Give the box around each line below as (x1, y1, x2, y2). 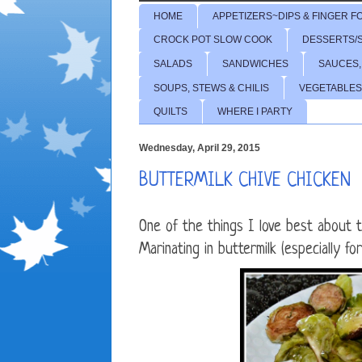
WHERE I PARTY (217, 106, 293, 118)
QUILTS (154, 106, 187, 118)
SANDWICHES (222, 57, 288, 69)
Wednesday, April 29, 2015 (139, 142, 260, 154)
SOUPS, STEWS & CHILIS (154, 82, 269, 94)
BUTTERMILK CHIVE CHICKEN (139, 171, 351, 192)
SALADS (154, 57, 192, 69)
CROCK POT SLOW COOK (154, 34, 272, 46)
